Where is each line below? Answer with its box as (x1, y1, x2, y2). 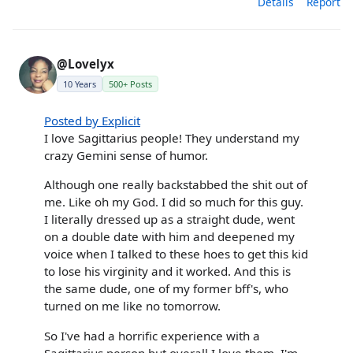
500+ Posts (109, 78, 152, 91)
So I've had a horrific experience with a (44, 327, 260, 344)
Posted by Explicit (44, 113, 140, 129)
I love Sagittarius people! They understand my (44, 130, 299, 147)
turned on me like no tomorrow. (44, 298, 221, 314)
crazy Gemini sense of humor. (44, 147, 208, 164)
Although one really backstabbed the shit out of (44, 176, 307, 193)
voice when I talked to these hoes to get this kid (44, 246, 308, 262)
